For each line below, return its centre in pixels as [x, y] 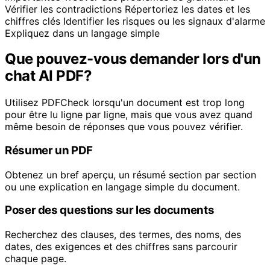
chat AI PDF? [49, 76]
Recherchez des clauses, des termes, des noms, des [123, 235]
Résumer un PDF [49, 151]
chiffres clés [33, 21]
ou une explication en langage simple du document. [122, 187]
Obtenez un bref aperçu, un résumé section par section [130, 174]
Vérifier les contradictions [63, 9]
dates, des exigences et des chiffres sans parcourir [121, 247]
